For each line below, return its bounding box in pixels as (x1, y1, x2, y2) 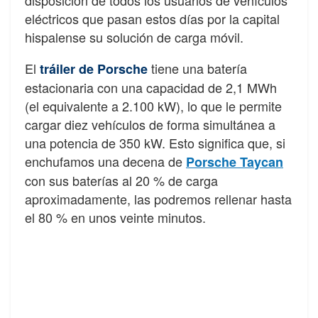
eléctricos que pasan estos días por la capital (25, 9, 280, 28)
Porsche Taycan (186, 152, 283, 171)
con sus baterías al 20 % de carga (25, 170, 218, 190)
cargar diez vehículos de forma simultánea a (25, 114, 275, 133)
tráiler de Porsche (40, 59, 148, 78)
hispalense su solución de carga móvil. (25, 27, 243, 46)
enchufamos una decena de (25, 151, 186, 170)
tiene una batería (151, 58, 247, 77)
